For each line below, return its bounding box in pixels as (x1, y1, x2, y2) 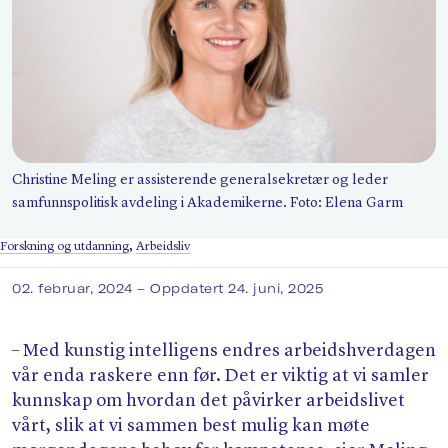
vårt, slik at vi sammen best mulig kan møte (12, 417, 370, 436)
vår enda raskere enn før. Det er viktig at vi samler (12, 367, 429, 386)
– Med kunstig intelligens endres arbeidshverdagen (12, 342, 436, 361)
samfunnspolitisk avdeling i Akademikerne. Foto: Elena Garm (12, 196, 403, 211)
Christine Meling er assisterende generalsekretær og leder (12, 173, 388, 188)
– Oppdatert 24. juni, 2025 (137, 280, 324, 297)
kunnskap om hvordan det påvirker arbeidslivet (12, 392, 405, 411)
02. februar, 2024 (12, 280, 138, 297)
